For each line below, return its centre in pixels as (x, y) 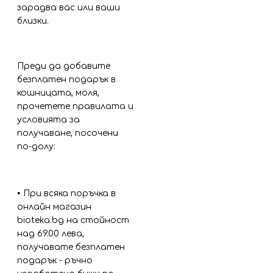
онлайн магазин (54, 207)
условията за (48, 120)
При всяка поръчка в (69, 193)
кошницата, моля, (58, 93)
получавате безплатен (71, 247)
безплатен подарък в (66, 80)
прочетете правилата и (75, 106)
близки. (33, 21)
